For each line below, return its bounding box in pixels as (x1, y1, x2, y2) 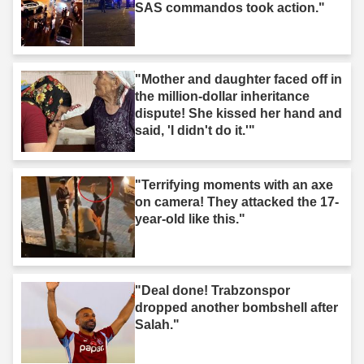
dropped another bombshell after (135, 300, 338, 314)
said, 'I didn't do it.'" (135, 123, 255, 137)
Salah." (135, 317, 180, 331)
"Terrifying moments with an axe (135, 177, 333, 192)
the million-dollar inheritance (135, 89, 310, 103)
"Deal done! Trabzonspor (135, 283, 290, 297)
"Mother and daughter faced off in (135, 71, 342, 86)
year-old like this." (135, 211, 245, 226)
